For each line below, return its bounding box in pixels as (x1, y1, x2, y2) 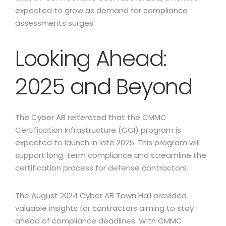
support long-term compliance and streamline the (15, 150, 206, 160)
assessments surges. (15, 18, 95, 28)
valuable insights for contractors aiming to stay (15, 203, 194, 213)
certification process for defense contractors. (15, 162, 188, 173)
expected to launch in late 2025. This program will (15, 137, 200, 148)
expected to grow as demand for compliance (15, 5, 188, 16)
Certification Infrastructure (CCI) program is (15, 125, 181, 135)
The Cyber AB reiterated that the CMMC (15, 112, 166, 123)
